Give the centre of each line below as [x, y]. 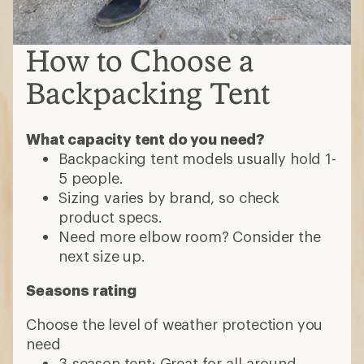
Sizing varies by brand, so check [169, 197]
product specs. [110, 217]
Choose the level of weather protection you [175, 324]
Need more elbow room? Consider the [190, 236]
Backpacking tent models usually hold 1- [197, 158]
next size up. [102, 256]
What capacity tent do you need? [146, 139]
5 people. [91, 178]
